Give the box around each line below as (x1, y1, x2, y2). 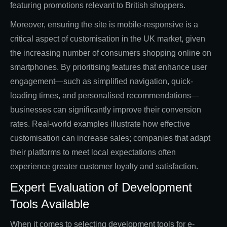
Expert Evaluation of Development (10, 180, 192, 195)
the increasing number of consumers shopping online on (10, 49, 211, 58)
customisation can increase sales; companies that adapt (10, 134, 210, 143)
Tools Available (10, 197, 89, 211)
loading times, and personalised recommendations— (10, 91, 199, 100)
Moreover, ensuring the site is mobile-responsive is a (10, 20, 198, 29)
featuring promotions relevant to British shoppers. (10, 1, 185, 10)
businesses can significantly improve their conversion (10, 105, 201, 115)
